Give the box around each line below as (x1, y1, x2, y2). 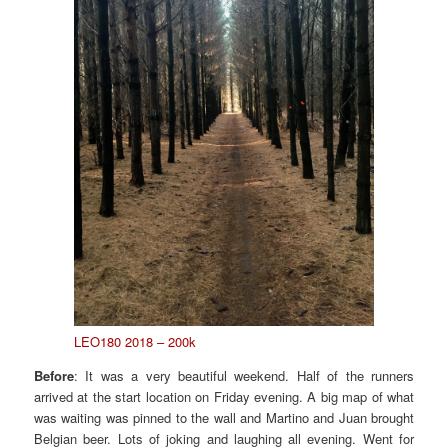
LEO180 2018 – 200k (74, 331, 197, 351)
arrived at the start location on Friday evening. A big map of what (34, 386, 414, 406)
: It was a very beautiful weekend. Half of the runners (74, 365, 414, 385)
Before (34, 365, 75, 385)
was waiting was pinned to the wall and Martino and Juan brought (34, 407, 414, 427)
